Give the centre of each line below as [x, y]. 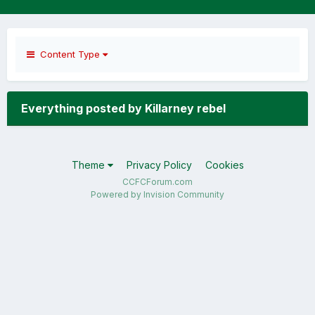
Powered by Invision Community [157, 194]
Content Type [69, 54]
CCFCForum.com [157, 182]
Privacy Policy [159, 165]
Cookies [224, 165]
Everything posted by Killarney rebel [123, 108]
